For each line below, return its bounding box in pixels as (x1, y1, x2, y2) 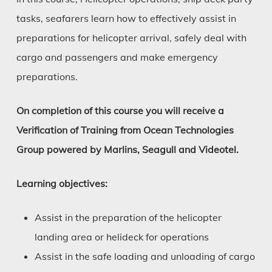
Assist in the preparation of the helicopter (34, 211, 222, 224)
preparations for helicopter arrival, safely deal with (16, 32, 246, 44)
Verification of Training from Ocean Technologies (16, 124, 234, 137)
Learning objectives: (16, 177, 107, 190)
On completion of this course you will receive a (16, 104, 224, 117)
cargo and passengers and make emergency (16, 51, 218, 64)
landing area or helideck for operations (34, 231, 209, 243)
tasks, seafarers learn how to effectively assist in (16, 12, 236, 25)
